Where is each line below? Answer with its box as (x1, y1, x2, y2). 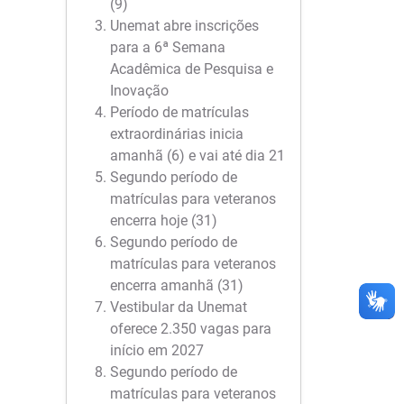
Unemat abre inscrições (110, 17, 259, 34)
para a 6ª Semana (110, 39, 225, 56)
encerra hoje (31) (110, 212, 217, 229)
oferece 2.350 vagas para (110, 320, 271, 337)
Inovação (110, 82, 169, 99)
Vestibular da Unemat (110, 298, 247, 316)
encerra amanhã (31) (110, 277, 243, 294)
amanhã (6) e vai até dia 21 (110, 147, 285, 164)
